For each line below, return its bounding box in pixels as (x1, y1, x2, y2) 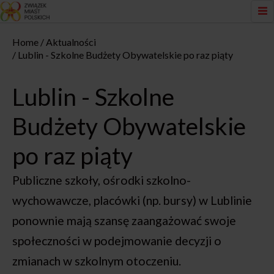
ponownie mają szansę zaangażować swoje (12, 213, 236, 228)
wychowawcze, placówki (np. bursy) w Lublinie (12, 193, 252, 207)
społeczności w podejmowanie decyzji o (12, 233, 221, 248)
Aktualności (46, 35, 96, 48)
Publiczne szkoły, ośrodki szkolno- (12, 172, 191, 187)
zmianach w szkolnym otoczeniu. (12, 253, 181, 268)
